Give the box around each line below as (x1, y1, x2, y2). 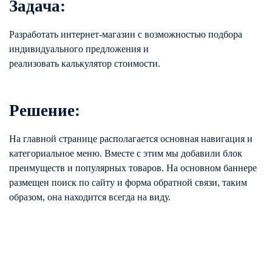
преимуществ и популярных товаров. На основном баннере (9, 163, 257, 173)
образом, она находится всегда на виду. (9, 192, 171, 202)
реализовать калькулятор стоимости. (9, 58, 160, 69)
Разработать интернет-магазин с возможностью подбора (9, 29, 242, 39)
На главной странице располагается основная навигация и (9, 134, 253, 144)
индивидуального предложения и (9, 44, 149, 54)
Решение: (9, 101, 80, 120)
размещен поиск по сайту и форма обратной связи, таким (9, 177, 247, 188)
